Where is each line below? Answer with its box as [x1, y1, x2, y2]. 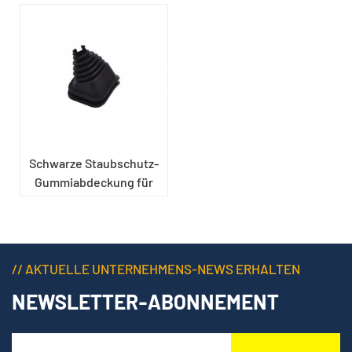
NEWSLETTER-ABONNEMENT [12, 288, 279, 313]
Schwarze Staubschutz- [29, 155, 159, 170]
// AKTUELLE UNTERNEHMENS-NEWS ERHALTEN [12, 260, 300, 277]
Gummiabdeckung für [35, 174, 153, 189]
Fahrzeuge [64, 192, 123, 208]
